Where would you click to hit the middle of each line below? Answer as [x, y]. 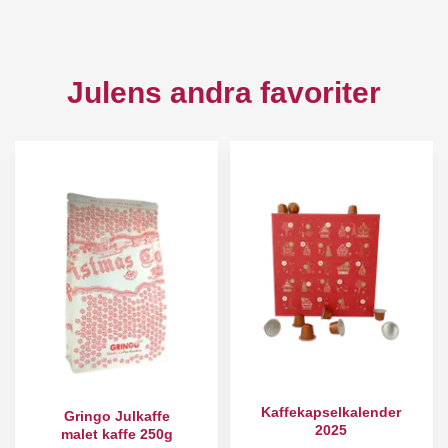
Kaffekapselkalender [331, 411]
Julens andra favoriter [224, 93]
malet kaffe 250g [116, 434]
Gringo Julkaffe [116, 416]
